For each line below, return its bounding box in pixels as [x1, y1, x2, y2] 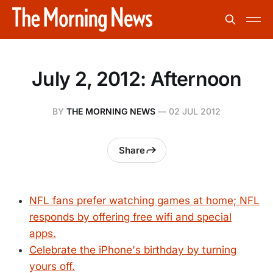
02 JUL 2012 [169, 106, 221, 116]
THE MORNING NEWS [66, 106, 155, 116]
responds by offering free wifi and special [29, 211, 232, 223]
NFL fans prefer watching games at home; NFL [29, 194, 260, 207]
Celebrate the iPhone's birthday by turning [29, 244, 236, 256]
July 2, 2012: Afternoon [31, 67, 242, 91]
